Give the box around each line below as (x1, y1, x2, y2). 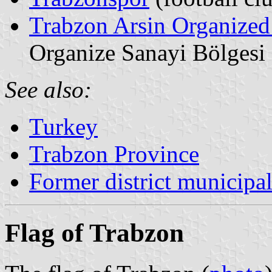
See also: (5, 76, 92, 103)
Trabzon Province (29, 140, 199, 167)
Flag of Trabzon (5, 218, 184, 247)
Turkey (29, 113, 98, 140)
